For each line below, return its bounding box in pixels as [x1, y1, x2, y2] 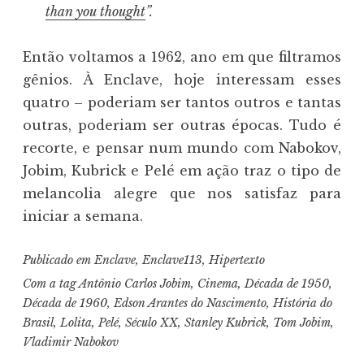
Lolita [60, 314, 92, 330]
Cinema [197, 275, 238, 291]
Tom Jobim [273, 314, 331, 330]
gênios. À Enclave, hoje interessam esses [23, 71, 341, 89]
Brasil [23, 314, 54, 330]
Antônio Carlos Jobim [79, 275, 191, 291]
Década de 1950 [245, 275, 329, 291]
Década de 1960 [23, 295, 107, 310]
